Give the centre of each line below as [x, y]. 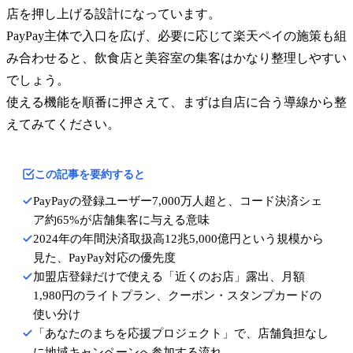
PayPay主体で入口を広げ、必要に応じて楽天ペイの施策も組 [176, 35]
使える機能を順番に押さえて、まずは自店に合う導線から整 [176, 102]
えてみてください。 [63, 124]
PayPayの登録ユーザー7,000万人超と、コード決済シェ [178, 201]
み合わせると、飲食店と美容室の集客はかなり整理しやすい [176, 58]
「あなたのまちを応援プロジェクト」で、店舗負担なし [181, 333]
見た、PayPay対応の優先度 [104, 257]
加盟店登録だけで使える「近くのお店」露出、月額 [169, 276]
